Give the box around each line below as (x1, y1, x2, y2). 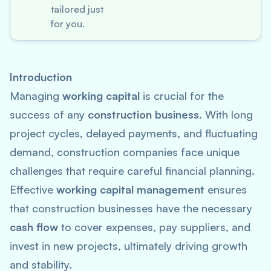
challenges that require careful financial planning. (10, 164, 255, 177)
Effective (10, 183, 56, 196)
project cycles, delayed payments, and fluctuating (10, 126, 258, 140)
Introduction (10, 70, 72, 83)
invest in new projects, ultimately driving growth (10, 239, 247, 252)
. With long (199, 108, 253, 121)
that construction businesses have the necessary (10, 201, 252, 215)
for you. (51, 18, 85, 30)
